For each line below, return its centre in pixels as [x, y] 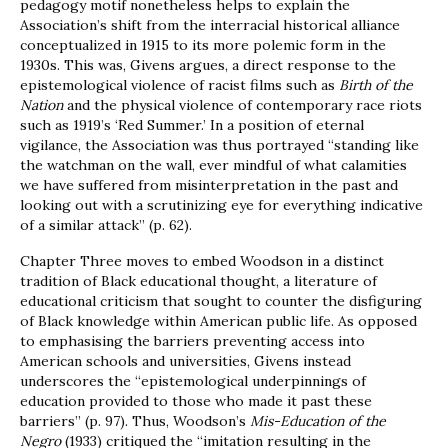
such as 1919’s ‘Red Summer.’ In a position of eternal [192, 125]
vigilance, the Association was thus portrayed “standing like [219, 145]
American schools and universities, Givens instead [185, 361]
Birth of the [376, 85]
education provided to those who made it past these [196, 401]
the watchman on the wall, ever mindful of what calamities [213, 165]
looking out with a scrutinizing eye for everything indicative [221, 205]
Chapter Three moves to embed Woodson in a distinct [202, 261]
